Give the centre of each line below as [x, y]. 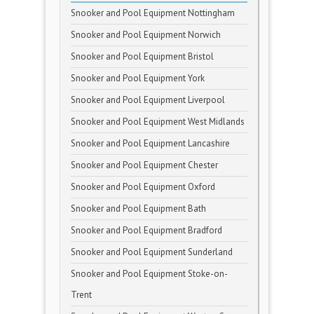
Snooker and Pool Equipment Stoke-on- [149, 274]
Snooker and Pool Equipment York [138, 78]
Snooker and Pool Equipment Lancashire [150, 143]
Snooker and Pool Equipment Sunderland [152, 252]
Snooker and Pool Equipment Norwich [146, 35]
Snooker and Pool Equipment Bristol [142, 56]
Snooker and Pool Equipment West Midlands [158, 122]
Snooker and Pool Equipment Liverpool [148, 100]
